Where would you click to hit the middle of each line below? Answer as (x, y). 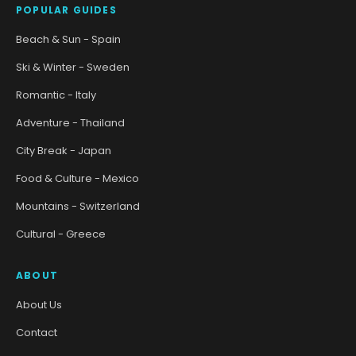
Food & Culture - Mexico (77, 179)
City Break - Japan (64, 151)
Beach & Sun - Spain (68, 40)
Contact (37, 333)
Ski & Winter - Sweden (73, 68)
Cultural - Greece (61, 234)
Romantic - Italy (56, 95)
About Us (39, 305)
